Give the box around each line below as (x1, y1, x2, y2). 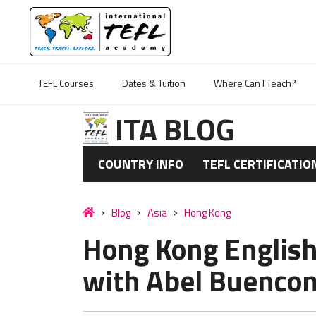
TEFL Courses (38, 75, 94, 90)
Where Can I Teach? (214, 75, 296, 90)
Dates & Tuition (122, 75, 186, 90)
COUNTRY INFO (98, 154, 184, 174)
